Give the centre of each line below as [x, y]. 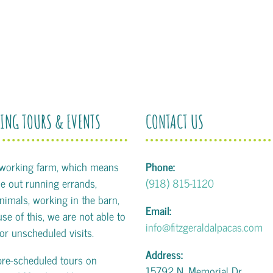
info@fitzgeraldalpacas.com [204, 227]
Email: [158, 210]
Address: [164, 254]
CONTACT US [175, 122]
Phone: [160, 166]
